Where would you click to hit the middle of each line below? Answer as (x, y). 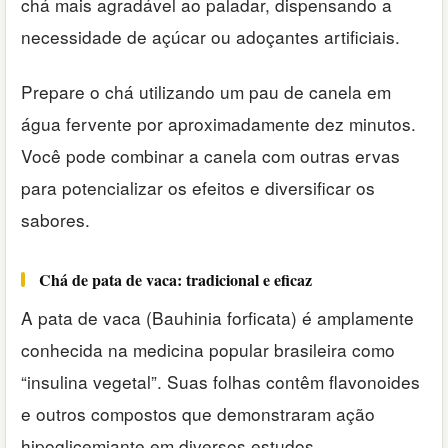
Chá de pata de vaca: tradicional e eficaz (175, 279)
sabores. (55, 219)
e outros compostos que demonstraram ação (198, 413)
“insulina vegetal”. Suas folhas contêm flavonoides (220, 381)
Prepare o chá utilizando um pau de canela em (206, 91)
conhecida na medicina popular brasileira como (208, 349)
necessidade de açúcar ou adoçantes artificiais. (210, 37)
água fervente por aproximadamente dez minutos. (218, 123)
